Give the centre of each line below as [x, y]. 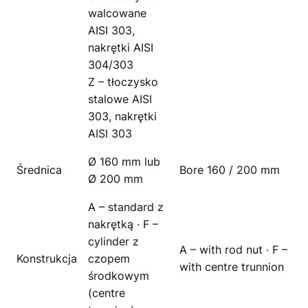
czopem [109, 259]
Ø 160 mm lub [124, 162]
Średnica [39, 170]
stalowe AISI [120, 99]
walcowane [117, 13]
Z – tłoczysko [123, 82]
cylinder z [113, 242]
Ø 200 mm [115, 179]
